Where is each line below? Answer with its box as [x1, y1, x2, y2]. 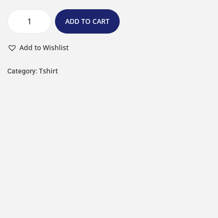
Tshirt [39, 66, 58, 75]
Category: [7, 67, 39, 75]
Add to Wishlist [19, 43, 69, 52]
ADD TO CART [65, 17, 109, 26]
